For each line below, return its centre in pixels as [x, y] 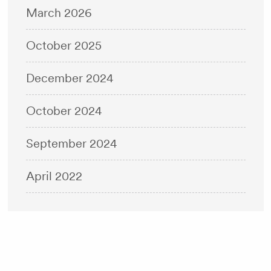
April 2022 [54, 176]
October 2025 [64, 45]
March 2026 [59, 12]
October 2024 [64, 110]
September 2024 [71, 143]
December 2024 [70, 78]
